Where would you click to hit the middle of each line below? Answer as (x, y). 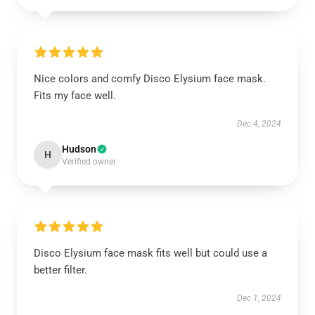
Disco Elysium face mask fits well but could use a (150, 253)
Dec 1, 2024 (259, 298)
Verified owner (89, 162)
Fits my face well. (75, 96)
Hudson (79, 149)
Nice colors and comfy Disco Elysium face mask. (150, 79)
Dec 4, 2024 (259, 124)
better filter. (60, 270)
